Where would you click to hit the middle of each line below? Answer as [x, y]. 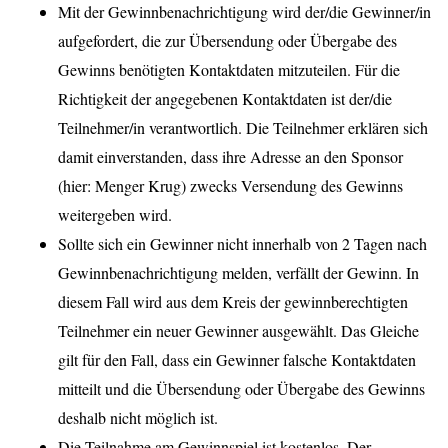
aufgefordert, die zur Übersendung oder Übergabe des [227, 41]
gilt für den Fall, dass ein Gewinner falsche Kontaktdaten [237, 360]
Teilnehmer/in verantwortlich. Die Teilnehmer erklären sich [243, 128]
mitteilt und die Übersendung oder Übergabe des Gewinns [241, 389]
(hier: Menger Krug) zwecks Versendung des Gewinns [230, 186]
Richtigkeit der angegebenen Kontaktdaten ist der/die [225, 99]
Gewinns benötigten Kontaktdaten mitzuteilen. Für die [229, 70]
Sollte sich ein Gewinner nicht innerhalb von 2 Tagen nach [242, 244]
